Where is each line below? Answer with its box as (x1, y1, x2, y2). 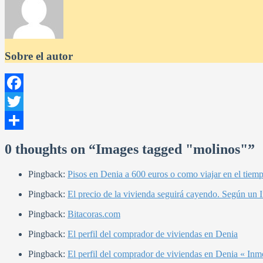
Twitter (5, 115, 31, 126)
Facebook (5, 96, 41, 107)
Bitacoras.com (68, 209, 120, 220)
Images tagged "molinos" (96, 141, 248, 157)
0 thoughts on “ (5, 141, 96, 157)
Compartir (5, 134, 42, 144)
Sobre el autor (5, 49, 73, 62)
